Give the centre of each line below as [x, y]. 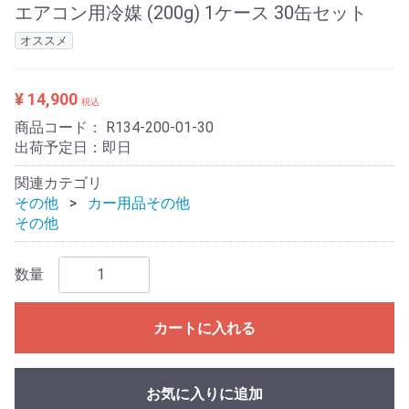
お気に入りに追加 [204, 393]
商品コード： [60, 127]
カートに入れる [204, 328]
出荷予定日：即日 [82, 147]
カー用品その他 [139, 203]
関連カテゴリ [58, 183]
